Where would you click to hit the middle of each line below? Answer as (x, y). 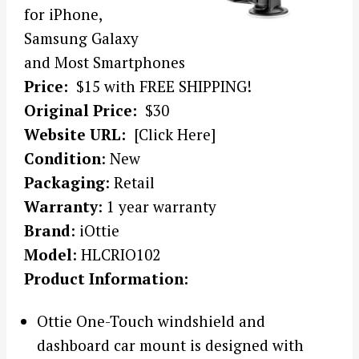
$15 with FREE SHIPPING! (160, 87)
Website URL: (75, 135)
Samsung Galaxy (81, 38)
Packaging (65, 183)
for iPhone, (63, 14)
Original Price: (81, 111)
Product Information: (106, 279)
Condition (63, 159)
